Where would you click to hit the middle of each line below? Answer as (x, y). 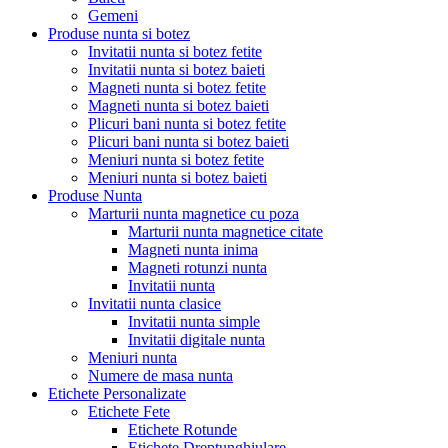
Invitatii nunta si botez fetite (175, 52)
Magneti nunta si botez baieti (178, 106)
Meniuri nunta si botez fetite (176, 160)
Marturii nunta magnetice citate (225, 232)
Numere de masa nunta (160, 376)
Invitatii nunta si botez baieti (176, 70)
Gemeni (113, 16)
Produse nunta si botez (119, 34)
